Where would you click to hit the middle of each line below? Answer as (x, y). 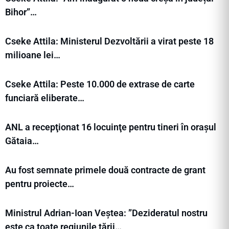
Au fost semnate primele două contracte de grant (105, 170)
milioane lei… (33, 55)
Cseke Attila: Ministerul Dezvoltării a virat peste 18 (109, 41)
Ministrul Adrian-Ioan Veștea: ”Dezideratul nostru (106, 213)
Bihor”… (21, 12)
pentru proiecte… (40, 184)
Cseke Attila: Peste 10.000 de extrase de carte (100, 84)
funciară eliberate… (45, 98)
